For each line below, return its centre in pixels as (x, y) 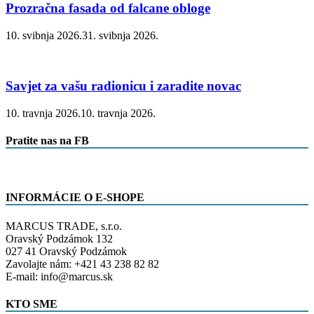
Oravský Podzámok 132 (59, 239)
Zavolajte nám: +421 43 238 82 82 (82, 264)
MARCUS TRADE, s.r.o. (64, 226)
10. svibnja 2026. (44, 35)
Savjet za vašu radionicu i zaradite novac (123, 86)
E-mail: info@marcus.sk (59, 277)
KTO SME (32, 304)
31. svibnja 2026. (120, 35)
